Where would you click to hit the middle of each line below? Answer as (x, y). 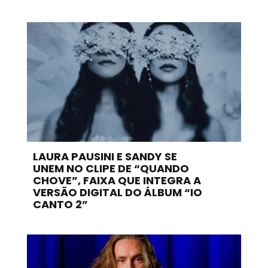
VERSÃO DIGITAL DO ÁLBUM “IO (117, 192)
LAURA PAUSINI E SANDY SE (105, 156)
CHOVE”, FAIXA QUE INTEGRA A (117, 180)
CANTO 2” (60, 204)
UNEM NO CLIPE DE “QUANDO (111, 168)
